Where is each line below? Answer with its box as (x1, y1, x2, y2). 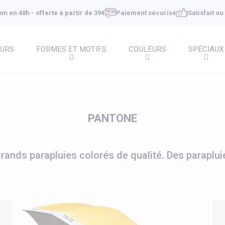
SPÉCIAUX (188, 45, 224, 54)
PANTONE (88, 112, 137, 125)
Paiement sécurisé (116, 9, 177, 17)
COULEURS (129, 45, 166, 54)
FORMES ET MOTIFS (36, 45, 106, 54)
